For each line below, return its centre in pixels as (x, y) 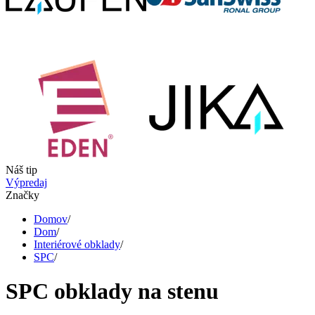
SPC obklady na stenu (112, 291)
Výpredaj (26, 182)
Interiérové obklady (77, 244)
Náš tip (21, 170)
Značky (22, 195)
